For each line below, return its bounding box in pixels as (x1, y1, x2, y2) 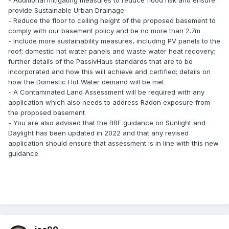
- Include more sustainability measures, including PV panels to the (8, 37, 220, 45)
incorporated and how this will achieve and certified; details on (8, 67, 211, 76)
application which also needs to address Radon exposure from (8, 98, 210, 107)
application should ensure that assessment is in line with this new (8, 139, 219, 148)
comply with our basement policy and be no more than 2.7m (8, 27, 200, 35)
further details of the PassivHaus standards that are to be (8, 57, 193, 66)
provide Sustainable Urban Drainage (8, 6, 124, 15)
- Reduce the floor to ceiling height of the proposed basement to (8, 16, 216, 25)
